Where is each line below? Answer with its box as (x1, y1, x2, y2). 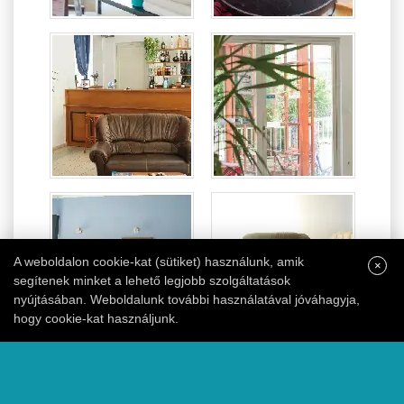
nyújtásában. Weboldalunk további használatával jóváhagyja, (14, 292, 360, 307)
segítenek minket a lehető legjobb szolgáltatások (14, 273, 290, 288)
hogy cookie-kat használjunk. (14, 311, 179, 326)
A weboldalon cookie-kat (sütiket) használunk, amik (14, 254, 304, 269)
